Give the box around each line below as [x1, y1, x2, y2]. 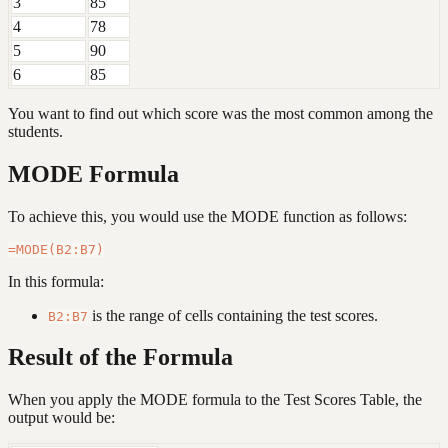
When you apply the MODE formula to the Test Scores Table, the [8, 391, 422, 409]
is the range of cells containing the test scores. [88, 306, 378, 324]
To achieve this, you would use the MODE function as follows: [8, 207, 407, 225]
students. [8, 122, 63, 140]
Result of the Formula [8, 344, 233, 371]
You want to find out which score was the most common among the [8, 104, 433, 122]
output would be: [8, 409, 115, 427]
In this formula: [8, 272, 104, 290]
